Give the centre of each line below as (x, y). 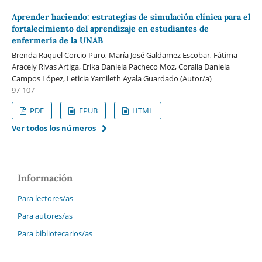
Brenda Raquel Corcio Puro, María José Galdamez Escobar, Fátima (124, 55)
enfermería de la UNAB (57, 40)
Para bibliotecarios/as (55, 233)
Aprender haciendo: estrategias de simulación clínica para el (131, 17)
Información (45, 177)
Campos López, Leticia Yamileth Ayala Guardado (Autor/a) (111, 78)
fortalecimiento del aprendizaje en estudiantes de (110, 28)
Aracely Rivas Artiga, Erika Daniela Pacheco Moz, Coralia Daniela (120, 66)
